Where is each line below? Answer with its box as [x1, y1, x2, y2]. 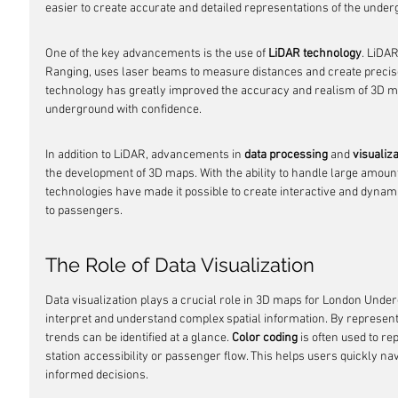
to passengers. [45, 203, 123, 219]
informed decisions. [45, 368, 148, 383]
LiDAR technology [268, 46, 362, 61]
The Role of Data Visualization [45, 253, 314, 276]
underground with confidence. [45, 102, 202, 117]
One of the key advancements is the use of [45, 46, 268, 61]
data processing [244, 147, 328, 163]
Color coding [232, 330, 298, 346]
